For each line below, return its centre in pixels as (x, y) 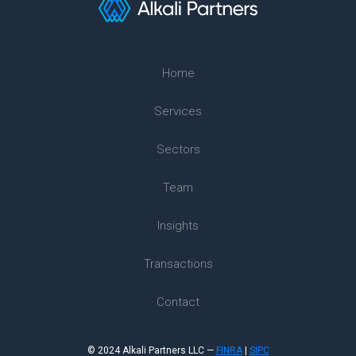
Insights (178, 226)
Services (178, 112)
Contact (178, 302)
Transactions (178, 264)
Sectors (178, 150)
